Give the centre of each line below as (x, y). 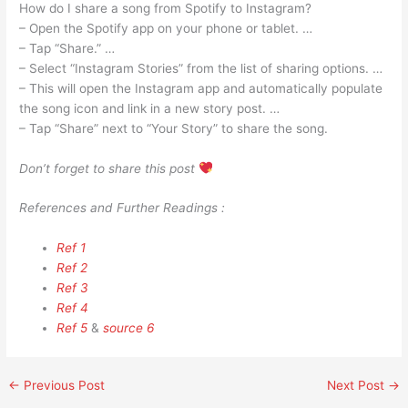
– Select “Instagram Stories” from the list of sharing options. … (201, 68)
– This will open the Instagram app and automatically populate (201, 88)
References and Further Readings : (122, 208)
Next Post (357, 386)
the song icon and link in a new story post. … (150, 108)
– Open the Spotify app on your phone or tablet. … (166, 28)
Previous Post (63, 386)
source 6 (129, 328)
